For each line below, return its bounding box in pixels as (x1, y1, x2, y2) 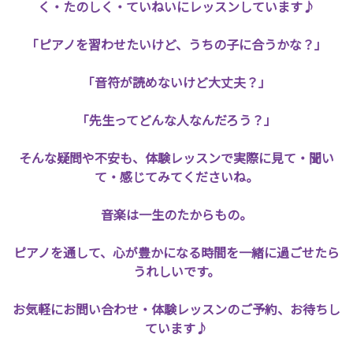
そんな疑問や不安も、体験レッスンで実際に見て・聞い (19, 148, 334, 167)
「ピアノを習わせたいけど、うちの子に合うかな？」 (26, 35, 327, 54)
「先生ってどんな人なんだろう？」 (76, 110, 277, 129)
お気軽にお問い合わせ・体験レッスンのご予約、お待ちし (13, 299, 340, 318)
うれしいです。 (133, 262, 220, 281)
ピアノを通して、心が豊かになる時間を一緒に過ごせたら (13, 243, 340, 262)
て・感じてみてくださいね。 (95, 167, 258, 186)
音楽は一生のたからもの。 (101, 205, 252, 224)
